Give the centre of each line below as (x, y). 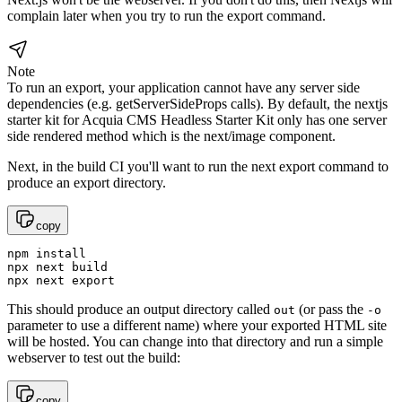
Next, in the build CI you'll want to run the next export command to (198, 166)
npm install (47, 253)
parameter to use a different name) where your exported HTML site (197, 325)
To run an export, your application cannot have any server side (184, 87)
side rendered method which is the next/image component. (171, 135)
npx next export (61, 280)
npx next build (57, 267)
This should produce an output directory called (140, 309)
